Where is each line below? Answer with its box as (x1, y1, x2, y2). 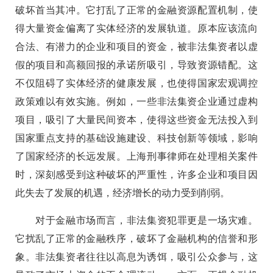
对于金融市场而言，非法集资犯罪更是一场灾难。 (15, 214, 258, 225)
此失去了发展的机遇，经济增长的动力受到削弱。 (15, 187, 230, 198)
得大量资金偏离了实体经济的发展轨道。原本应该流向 (15, 23, 258, 34)
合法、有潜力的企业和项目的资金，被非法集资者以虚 (15, 41, 258, 52)
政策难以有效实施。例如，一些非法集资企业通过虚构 (15, 96, 258, 107)
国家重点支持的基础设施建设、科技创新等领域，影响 (15, 132, 258, 143)
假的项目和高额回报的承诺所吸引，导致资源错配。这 (15, 59, 258, 70)
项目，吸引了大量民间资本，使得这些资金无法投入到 (15, 114, 258, 125)
